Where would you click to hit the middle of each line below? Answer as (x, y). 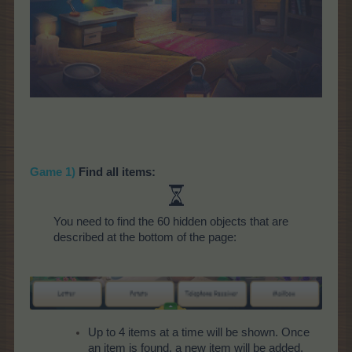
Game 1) (53, 172)
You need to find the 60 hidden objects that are (171, 221)
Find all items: (115, 172)
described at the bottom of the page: (145, 237)
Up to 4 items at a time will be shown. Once (199, 333)
